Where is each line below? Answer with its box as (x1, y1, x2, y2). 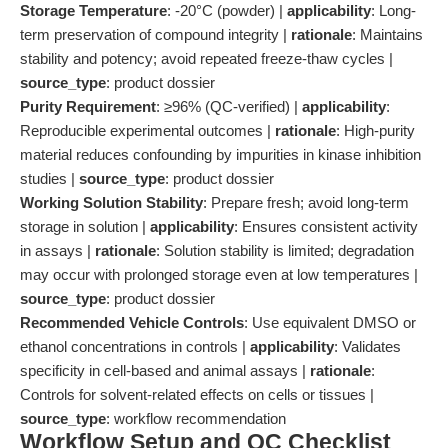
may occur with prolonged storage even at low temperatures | (20, 266, 418, 283)
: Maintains (352, 26, 423, 43)
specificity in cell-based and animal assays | (20, 362, 310, 379)
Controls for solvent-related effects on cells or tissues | (20, 386, 374, 403)
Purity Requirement (20, 98, 156, 115)
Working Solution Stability (20, 194, 203, 211)
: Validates (334, 338, 401, 355)
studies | (20, 170, 79, 187)
